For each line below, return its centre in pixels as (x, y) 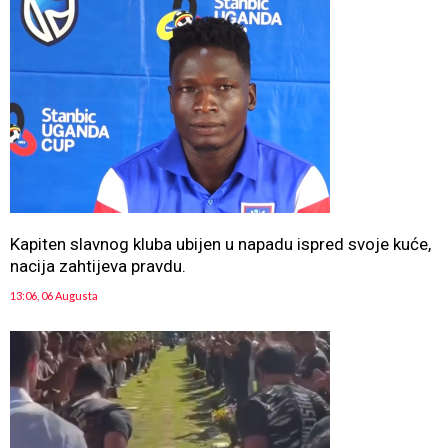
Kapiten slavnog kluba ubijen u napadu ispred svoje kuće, (220, 244)
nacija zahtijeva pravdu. (98, 266)
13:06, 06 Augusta (54, 295)
